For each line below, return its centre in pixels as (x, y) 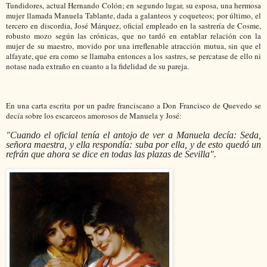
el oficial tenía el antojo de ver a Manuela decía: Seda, (151, 135)
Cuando (25, 135)
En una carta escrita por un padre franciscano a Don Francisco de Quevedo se (133, 106)
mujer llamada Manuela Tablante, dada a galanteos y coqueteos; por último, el (133, 16)
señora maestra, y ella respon (62, 144)
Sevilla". (199, 154)
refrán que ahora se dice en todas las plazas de (94, 154)
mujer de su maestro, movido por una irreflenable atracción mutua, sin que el (133, 46)
